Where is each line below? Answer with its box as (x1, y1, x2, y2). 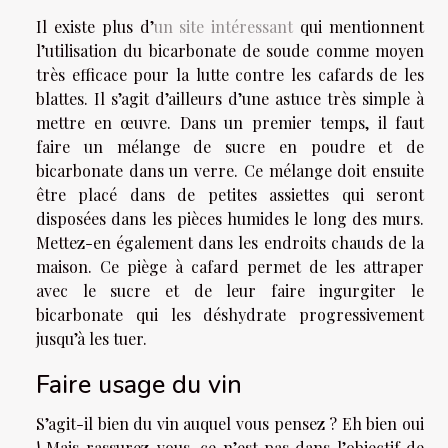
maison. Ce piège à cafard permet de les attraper (36, 256, 424, 278)
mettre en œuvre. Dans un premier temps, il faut (36, 112, 424, 134)
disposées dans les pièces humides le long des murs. (36, 208, 424, 230)
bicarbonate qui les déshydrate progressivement (36, 304, 424, 326)
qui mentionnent (293, 16, 425, 38)
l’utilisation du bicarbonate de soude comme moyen (36, 40, 424, 62)
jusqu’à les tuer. (36, 328, 147, 350)
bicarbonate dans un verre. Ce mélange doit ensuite (36, 160, 424, 182)
